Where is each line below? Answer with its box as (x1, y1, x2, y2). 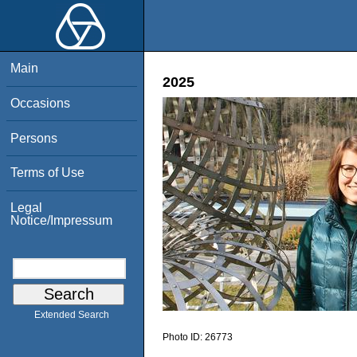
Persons (10, 131, 58, 145)
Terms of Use (10, 166, 85, 180)
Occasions (10, 96, 71, 110)
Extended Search (34, 309, 109, 321)
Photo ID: (163, 331, 205, 343)
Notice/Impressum (10, 213, 113, 227)
